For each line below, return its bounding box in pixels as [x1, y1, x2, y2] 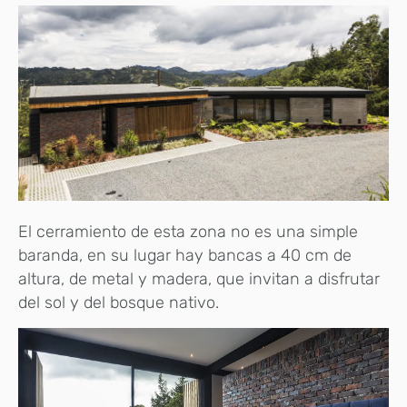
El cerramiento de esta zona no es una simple [18, 222, 358, 243]
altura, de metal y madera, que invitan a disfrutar [18, 269, 380, 290]
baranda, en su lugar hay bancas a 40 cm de [18, 245, 352, 266]
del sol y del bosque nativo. [18, 293, 219, 313]
